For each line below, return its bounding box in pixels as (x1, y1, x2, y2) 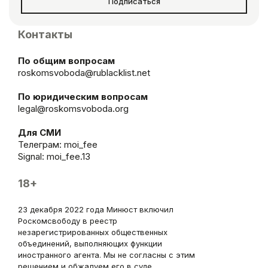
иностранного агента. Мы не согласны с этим (18, 249, 195, 260)
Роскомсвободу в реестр (18, 215, 117, 226)
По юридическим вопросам (18, 90, 148, 102)
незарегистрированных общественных (18, 227, 167, 237)
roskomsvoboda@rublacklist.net (18, 66, 150, 78)
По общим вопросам (18, 54, 115, 66)
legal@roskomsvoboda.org (18, 102, 129, 114)
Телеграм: (18, 138, 64, 150)
